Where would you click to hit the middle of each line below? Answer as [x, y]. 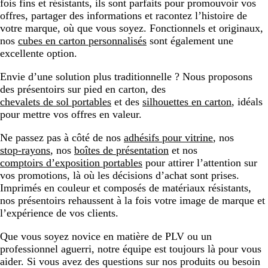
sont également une [190, 40]
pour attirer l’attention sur [200, 162]
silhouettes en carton [187, 101]
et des [127, 101]
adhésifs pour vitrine [168, 137]
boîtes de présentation [121, 150]
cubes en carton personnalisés [82, 40]
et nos [183, 150]
